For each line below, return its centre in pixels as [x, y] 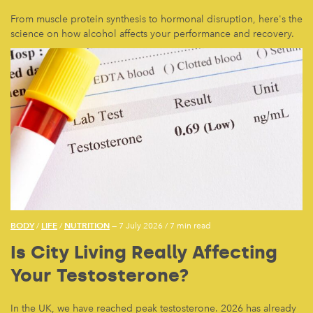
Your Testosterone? [100, 276]
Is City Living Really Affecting [144, 253]
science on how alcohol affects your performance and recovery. [152, 34]
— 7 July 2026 [136, 226]
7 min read [190, 226]
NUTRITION [87, 226]
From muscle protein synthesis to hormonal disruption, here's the [156, 19]
